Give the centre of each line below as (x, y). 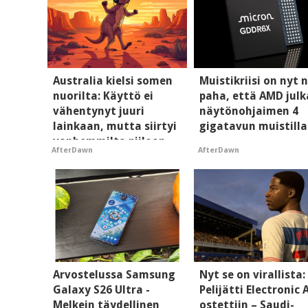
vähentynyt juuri (99, 111)
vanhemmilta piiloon (109, 141)
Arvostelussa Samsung (114, 275)
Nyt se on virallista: (253, 275)
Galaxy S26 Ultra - (101, 290)
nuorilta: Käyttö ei (103, 96)
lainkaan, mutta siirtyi (115, 126)
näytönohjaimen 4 (249, 111)
